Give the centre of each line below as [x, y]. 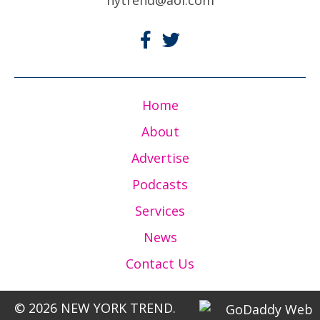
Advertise [160, 157]
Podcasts [160, 184]
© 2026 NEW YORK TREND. [95, 307]
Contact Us [160, 263]
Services [160, 210]
